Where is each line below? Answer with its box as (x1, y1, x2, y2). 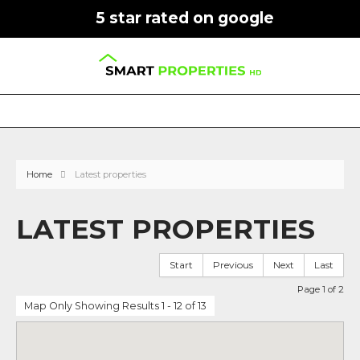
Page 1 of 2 (297, 284, 344, 295)
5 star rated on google (95, 8, 274, 27)
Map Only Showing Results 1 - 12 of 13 (24, 300, 207, 312)
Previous (213, 259, 253, 271)
